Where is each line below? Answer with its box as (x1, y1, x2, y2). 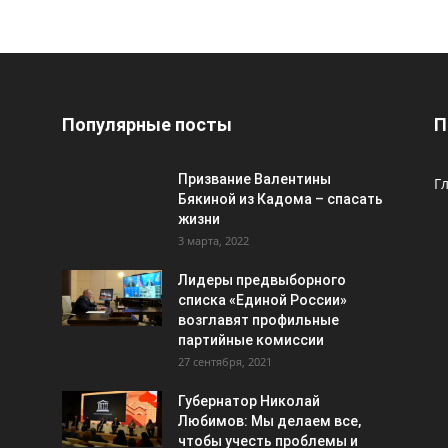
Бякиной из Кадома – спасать (178, 191, 383, 207)
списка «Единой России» (178, 292, 347, 308)
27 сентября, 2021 (178, 354, 272, 369)
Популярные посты (62, 114, 232, 135)
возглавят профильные (178, 312, 339, 328)
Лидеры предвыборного (178, 272, 346, 288)
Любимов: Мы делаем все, (178, 413, 361, 429)
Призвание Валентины (178, 171, 331, 187)
